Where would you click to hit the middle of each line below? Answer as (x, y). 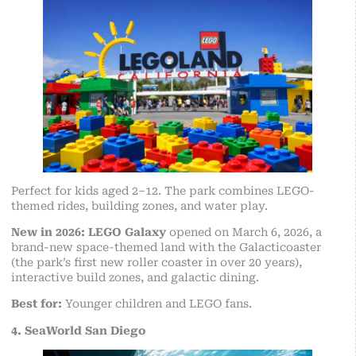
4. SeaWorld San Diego (78, 330)
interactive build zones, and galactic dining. (135, 277)
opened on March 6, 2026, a (244, 232)
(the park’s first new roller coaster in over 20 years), (157, 262)
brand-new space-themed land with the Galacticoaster (166, 247)
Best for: (37, 304)
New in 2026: (48, 232)
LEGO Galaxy (127, 232)
